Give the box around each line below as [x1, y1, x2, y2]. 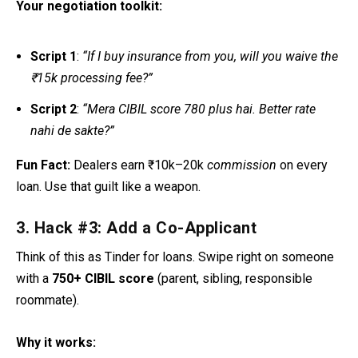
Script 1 [30, 49, 78, 65]
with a [16, 271, 52, 287]
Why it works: [16, 334, 96, 350]
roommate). [16, 292, 79, 308]
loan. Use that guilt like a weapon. [16, 178, 201, 194]
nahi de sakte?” [30, 122, 115, 138]
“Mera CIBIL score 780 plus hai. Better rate [82, 101, 316, 117]
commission [207, 157, 276, 173]
